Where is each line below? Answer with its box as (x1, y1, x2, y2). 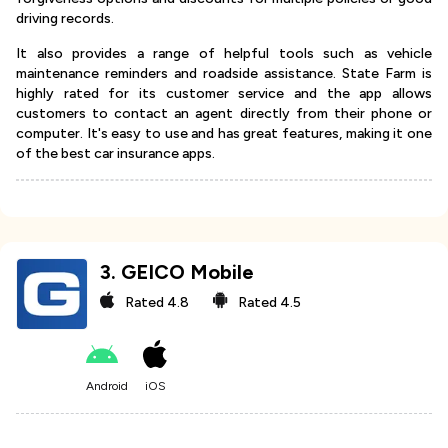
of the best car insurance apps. (16, 145, 215, 163)
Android (86, 379, 128, 394)
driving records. (16, 10, 114, 28)
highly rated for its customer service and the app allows (16, 85, 432, 103)
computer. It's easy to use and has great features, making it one (16, 125, 432, 143)
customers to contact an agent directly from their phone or (16, 105, 432, 123)
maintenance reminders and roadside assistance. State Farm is (16, 65, 432, 83)
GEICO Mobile (121, 260, 255, 285)
